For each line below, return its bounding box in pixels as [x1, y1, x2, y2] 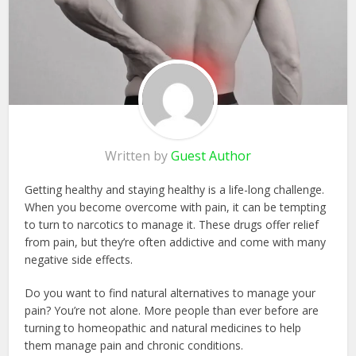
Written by [105, 146, 171, 164]
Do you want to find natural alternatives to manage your [25, 284, 316, 300]
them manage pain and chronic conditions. [25, 337, 247, 353]
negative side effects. [25, 251, 133, 267]
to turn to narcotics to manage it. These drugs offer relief [25, 216, 319, 232]
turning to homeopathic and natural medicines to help [25, 319, 302, 335]
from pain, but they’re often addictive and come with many [25, 234, 327, 250]
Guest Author [171, 146, 251, 164]
